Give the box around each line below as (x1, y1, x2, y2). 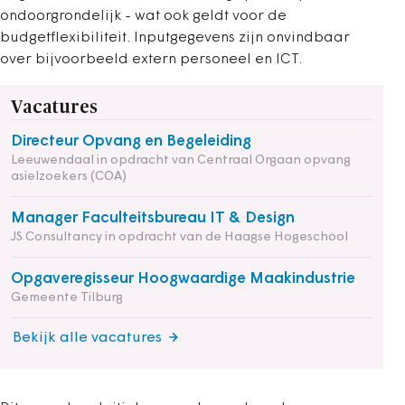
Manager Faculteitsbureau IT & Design (11, 211, 295, 226)
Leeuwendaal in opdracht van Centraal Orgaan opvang (11, 154, 351, 167)
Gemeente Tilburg (11, 291, 123, 305)
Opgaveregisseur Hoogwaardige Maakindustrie (11, 271, 355, 287)
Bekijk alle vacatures (13, 331, 162, 345)
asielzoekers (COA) (11, 170, 127, 184)
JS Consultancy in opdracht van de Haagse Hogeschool (11, 231, 348, 244)
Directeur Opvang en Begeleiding (11, 134, 251, 149)
